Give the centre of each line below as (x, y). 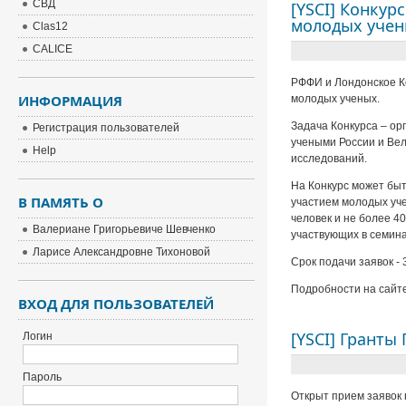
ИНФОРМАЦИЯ (71, 101)
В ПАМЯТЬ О (61, 202)
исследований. (329, 159)
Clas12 (51, 26)
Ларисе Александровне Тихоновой (122, 252)
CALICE (53, 49)
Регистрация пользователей (106, 128)
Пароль (43, 377)
